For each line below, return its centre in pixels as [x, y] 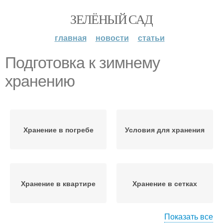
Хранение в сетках [165, 183]
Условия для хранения [165, 129]
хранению [40, 81]
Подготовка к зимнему [82, 63]
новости [112, 38]
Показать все [189, 216]
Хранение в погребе [58, 129]
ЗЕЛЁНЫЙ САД [111, 19]
